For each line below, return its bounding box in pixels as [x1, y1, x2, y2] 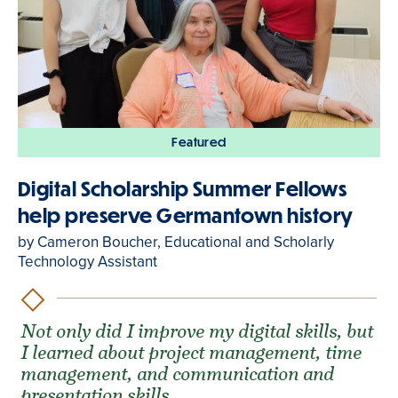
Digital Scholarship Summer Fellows [18, 177, 347, 202]
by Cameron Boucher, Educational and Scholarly [18, 231, 334, 254]
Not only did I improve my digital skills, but [21, 319, 375, 344]
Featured [171, 134, 227, 150]
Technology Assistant [18, 251, 157, 274]
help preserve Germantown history [18, 203, 354, 228]
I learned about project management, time [21, 340, 363, 365]
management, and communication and [21, 362, 336, 386]
